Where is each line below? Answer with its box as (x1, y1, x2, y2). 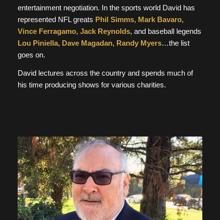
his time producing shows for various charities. (17, 81, 166, 89)
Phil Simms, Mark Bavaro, (95, 15, 184, 24)
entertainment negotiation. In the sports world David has (17, 3, 195, 12)
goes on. (17, 51, 45, 59)
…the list (161, 39, 190, 48)
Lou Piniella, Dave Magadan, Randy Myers (17, 39, 162, 48)
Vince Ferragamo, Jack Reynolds (17, 27, 130, 36)
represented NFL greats (17, 15, 95, 24)
